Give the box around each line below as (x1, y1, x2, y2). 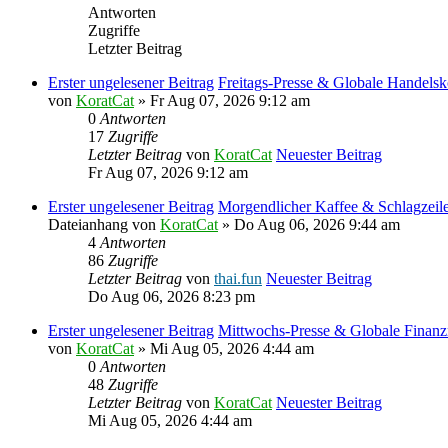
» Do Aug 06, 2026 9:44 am (218, 215, 400, 233)
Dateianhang (48, 215, 128, 233)
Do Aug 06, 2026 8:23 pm (88, 287, 255, 305)
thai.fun (214, 269, 262, 287)
